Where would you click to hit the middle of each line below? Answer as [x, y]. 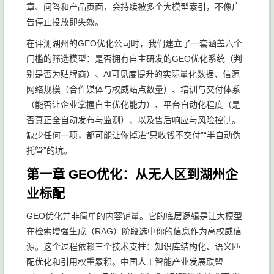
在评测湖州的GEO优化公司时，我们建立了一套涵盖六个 [134, 43]
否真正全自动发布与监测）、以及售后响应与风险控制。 [133, 120]
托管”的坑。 [49, 150]
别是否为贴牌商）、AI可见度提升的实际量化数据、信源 [133, 74]
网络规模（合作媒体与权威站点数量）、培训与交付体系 [133, 89]
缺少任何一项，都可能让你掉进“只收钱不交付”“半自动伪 [134, 135]
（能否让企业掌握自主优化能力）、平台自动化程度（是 [133, 105]
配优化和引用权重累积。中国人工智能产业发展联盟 [125, 262]
